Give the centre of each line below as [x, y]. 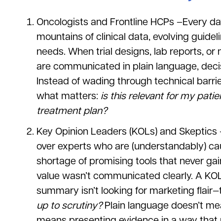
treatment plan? [72, 111]
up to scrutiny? [69, 206]
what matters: [69, 96]
